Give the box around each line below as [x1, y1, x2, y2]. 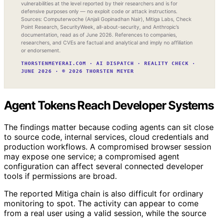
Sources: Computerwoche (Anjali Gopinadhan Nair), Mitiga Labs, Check [21, 16, 192, 22]
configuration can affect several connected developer [4, 161, 203, 171]
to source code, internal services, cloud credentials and [4, 131, 209, 142]
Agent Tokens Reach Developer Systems [4, 98, 214, 112]
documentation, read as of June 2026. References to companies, [21, 31, 177, 38]
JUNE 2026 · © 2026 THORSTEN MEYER [21, 68, 134, 74]
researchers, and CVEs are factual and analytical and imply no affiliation [21, 39, 193, 46]
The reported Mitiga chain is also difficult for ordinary [4, 188, 203, 198]
